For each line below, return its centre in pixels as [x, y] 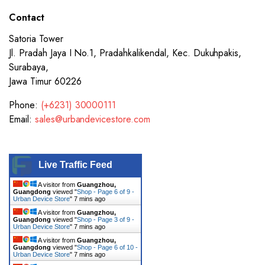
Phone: [25, 105]
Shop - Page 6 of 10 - [107, 247]
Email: [22, 119]
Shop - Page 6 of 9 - [106, 192]
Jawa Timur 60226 [45, 81]
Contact [27, 17]
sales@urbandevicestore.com [93, 119]
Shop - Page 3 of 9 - [106, 219]
